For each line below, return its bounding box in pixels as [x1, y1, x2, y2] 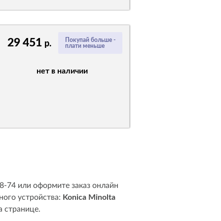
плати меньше [65, 43, 105, 49]
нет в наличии [37, 67, 88, 75]
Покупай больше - [65, 37, 115, 43]
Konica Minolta [62, 193, 115, 201]
